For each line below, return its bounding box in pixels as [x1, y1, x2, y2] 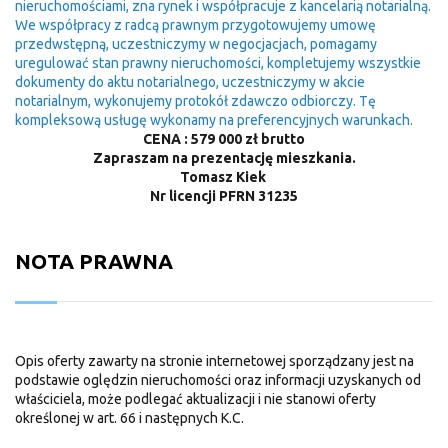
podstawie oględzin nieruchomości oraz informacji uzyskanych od [15, 371, 421, 388]
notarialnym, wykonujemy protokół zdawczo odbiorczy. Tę [15, 92, 376, 109]
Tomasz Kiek [179, 168, 269, 185]
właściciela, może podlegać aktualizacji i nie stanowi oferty [15, 390, 376, 407]
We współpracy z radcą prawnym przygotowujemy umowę [15, 16, 376, 33]
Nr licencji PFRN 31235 [150, 187, 298, 204]
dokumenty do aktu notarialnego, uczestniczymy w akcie [15, 73, 365, 90]
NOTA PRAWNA [15, 248, 173, 273]
